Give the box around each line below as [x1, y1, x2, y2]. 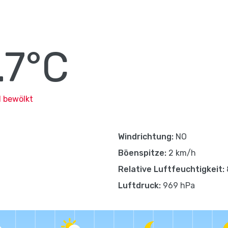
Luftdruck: [118, 181, 161, 190]
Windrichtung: [118, 132, 174, 141]
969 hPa [161, 181, 195, 190]
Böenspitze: [118, 148, 166, 158]
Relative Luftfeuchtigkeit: [118, 164, 224, 174]
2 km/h [166, 148, 196, 158]
